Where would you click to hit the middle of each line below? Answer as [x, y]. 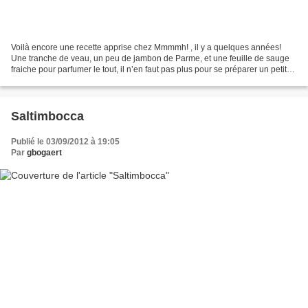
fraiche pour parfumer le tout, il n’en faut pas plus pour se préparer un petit [149, 69]
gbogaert [44, 152]
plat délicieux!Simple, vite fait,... [69, 80]
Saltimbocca [47, 116]
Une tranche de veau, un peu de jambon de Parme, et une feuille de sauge [150, 58]
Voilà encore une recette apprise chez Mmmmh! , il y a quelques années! [146, 47]
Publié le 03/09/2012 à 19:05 [65, 141]
